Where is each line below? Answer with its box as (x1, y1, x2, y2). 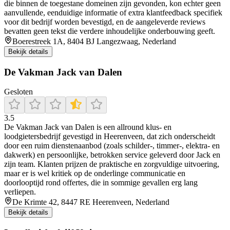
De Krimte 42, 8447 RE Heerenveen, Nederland (12, 198, 169, 207)
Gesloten (4, 87, 33, 97)
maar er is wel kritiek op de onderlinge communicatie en (4, 169, 185, 178)
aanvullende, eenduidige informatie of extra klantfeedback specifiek (4, 8, 222, 17)
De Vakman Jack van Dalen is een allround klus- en (4, 123, 171, 132)
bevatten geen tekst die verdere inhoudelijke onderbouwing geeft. (4, 26, 215, 35)
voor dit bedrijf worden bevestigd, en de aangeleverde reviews (4, 17, 205, 26)
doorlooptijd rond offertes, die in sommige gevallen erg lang (4, 178, 198, 187)
